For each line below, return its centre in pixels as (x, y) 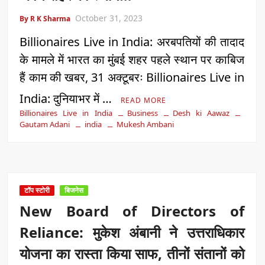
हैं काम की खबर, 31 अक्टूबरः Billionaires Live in (132, 77)
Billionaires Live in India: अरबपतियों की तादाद (132, 41)
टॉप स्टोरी (37, 190)
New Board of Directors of (132, 211)
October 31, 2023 (109, 18)
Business (142, 113)
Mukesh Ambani (146, 124)
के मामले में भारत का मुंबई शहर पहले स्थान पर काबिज (132, 59)
